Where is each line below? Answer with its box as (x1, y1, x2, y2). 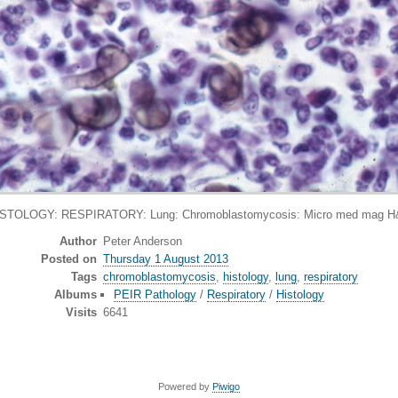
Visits (66, 306, 98, 320)
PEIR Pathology (114, 288, 197, 302)
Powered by (158, 381, 212, 393)
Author (60, 235, 98, 249)
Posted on (41, 252, 98, 267)
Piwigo (212, 381, 240, 393)
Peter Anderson (102, 235, 182, 249)
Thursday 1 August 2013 (102, 252, 228, 267)
